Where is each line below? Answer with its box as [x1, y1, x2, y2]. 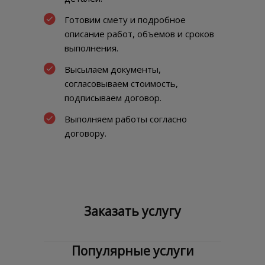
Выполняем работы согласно [64, 113, 187, 125]
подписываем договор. [64, 92, 161, 104]
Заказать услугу [84, 203, 181, 220]
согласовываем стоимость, [64, 77, 178, 90]
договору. [64, 127, 106, 140]
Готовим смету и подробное [64, 14, 186, 26]
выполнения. [64, 42, 118, 54]
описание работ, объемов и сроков [64, 28, 214, 40]
